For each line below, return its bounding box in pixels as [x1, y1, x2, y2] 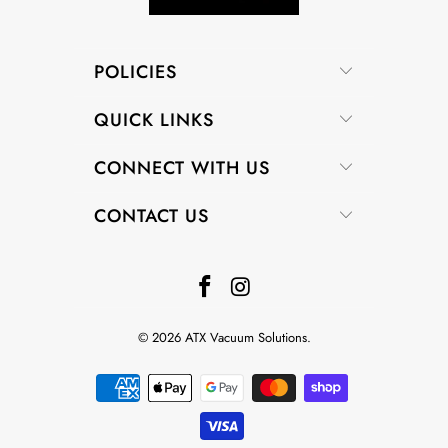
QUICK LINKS [94, 107, 214, 134]
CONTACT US [94, 203, 209, 230]
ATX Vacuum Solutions [184, 328, 307, 348]
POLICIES [94, 59, 177, 86]
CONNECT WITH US [94, 155, 270, 182]
